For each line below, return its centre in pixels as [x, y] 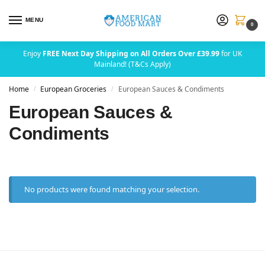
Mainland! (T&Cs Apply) [132, 64]
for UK [231, 54]
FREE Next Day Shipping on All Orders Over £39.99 [131, 54]
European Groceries [74, 89]
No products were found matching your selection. [112, 189]
